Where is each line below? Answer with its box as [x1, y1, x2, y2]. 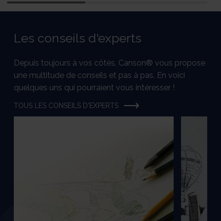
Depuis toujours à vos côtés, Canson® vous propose [14, 58, 206, 68]
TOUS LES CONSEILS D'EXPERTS [14, 102, 119, 110]
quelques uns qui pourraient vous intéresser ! [14, 83, 175, 93]
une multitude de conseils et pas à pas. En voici [14, 71, 185, 80]
